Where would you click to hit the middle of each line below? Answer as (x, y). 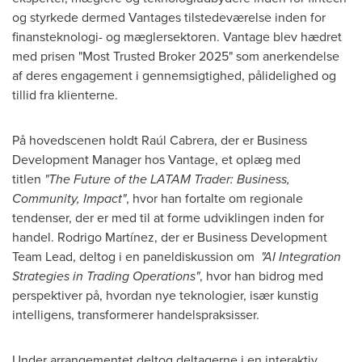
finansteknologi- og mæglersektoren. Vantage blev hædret (177, 36)
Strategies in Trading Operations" (106, 276)
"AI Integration (301, 256)
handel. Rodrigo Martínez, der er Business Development (170, 237)
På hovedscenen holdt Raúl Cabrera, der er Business (160, 140)
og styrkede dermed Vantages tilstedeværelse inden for (169, 17)
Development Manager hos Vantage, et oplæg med (156, 159)
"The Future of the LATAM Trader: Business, (167, 179)
